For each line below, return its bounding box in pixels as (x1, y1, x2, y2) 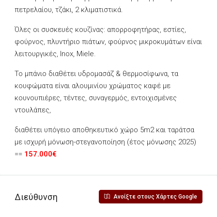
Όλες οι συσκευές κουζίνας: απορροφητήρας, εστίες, (15, 25, 186, 34)
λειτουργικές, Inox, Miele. (15, 49, 96, 58)
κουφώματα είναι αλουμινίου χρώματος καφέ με (15, 81, 170, 90)
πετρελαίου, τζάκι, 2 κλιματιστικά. (15, 5, 123, 14)
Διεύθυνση (15, 191, 58, 202)
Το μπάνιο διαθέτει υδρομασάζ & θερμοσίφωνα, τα (15, 69, 178, 78)
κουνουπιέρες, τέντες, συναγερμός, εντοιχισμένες (15, 93, 177, 102)
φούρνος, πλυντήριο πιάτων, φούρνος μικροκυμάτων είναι (15, 37, 202, 46)
